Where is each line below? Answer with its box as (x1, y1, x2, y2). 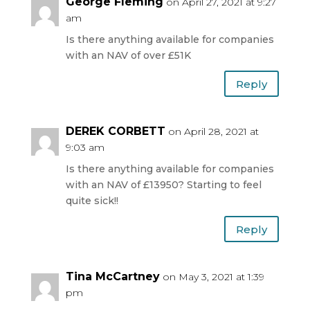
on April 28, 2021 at (167, 125, 259, 138)
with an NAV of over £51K (65, 49, 191, 62)
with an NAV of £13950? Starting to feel (65, 179, 262, 192)
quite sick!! (65, 194, 118, 208)
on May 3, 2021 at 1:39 (162, 271, 264, 284)
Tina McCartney (65, 270, 160, 284)
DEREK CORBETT (65, 125, 165, 138)
